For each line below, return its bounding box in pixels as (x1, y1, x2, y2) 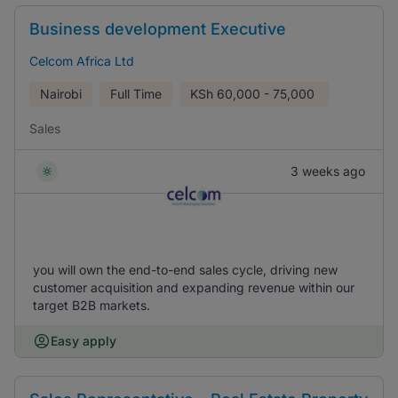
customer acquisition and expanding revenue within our (33, 280, 354, 295)
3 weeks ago (291, 163, 365, 179)
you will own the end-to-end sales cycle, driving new (33, 262, 338, 277)
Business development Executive (29, 20, 286, 38)
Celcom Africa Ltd (29, 53, 134, 68)
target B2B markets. (33, 298, 150, 313)
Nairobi (40, 86, 82, 101)
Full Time (110, 86, 162, 101)
